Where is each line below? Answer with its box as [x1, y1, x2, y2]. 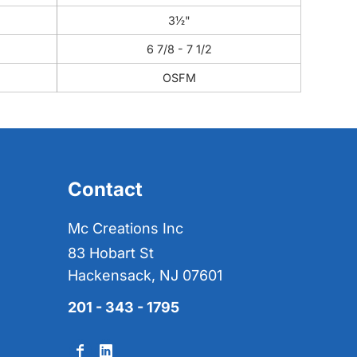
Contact [68, 178, 143, 201]
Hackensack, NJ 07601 [68, 267, 222, 284]
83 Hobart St [68, 245, 154, 261]
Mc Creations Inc [68, 220, 183, 237]
